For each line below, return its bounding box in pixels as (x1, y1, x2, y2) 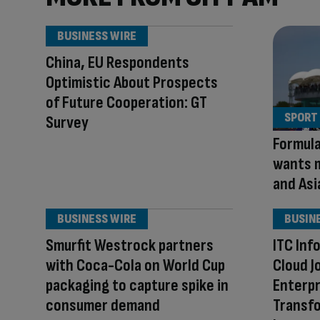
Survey (46, 112, 89, 133)
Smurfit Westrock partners (46, 235, 214, 256)
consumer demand (46, 295, 160, 316)
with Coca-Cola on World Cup (46, 255, 225, 276)
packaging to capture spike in (46, 275, 229, 296)
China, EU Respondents (46, 52, 189, 73)
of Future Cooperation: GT (46, 92, 207, 113)
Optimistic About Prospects (46, 72, 218, 93)
